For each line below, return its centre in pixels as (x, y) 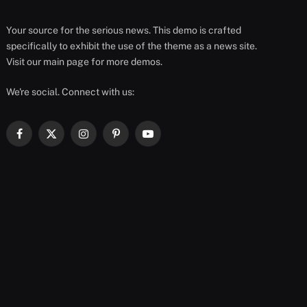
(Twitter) (68, 153)
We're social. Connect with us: (71, 91)
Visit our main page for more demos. (85, 61)
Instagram (105, 139)
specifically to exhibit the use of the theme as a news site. (132, 46)
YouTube (166, 139)
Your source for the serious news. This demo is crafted (124, 30)
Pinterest (135, 139)
